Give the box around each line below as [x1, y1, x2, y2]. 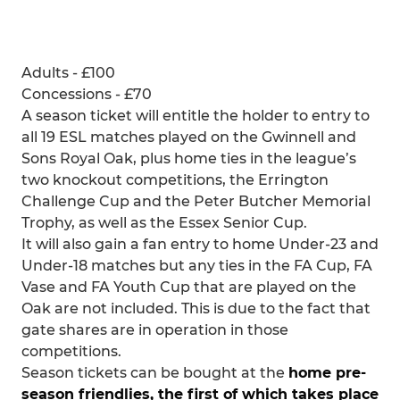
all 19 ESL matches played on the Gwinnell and [21, 129, 356, 146]
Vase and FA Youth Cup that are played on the [21, 279, 356, 296]
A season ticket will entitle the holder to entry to [21, 107, 370, 124]
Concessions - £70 [21, 86, 152, 103]
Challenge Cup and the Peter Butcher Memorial [21, 193, 371, 210]
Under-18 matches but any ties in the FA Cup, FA [21, 257, 372, 274]
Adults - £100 [21, 64, 115, 81]
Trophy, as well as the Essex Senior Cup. [21, 214, 307, 231]
